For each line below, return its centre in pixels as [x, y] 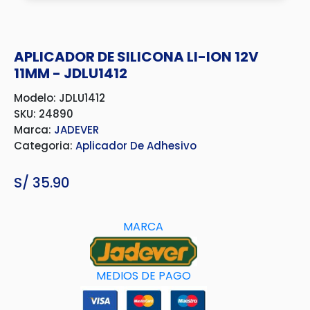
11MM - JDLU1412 [71, 73]
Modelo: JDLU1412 [60, 98]
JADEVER [76, 130]
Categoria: [45, 146]
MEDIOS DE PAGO [143, 276]
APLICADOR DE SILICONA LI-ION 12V [136, 57]
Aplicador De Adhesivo [136, 146]
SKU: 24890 [44, 114]
